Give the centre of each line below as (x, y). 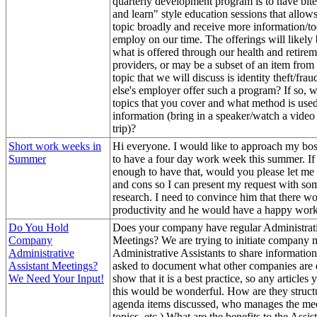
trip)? (124, 128)
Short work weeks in (55, 146)
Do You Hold (39, 227)
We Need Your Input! (56, 278)
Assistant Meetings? (53, 265)
